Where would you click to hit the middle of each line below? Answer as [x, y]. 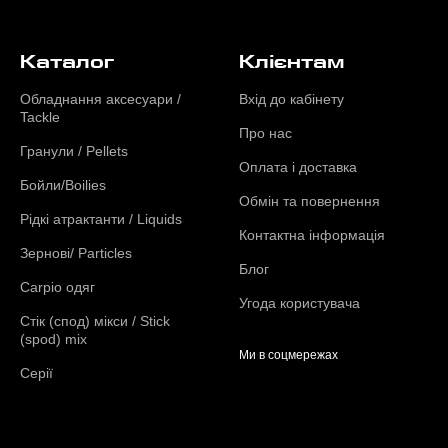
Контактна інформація [312, 235]
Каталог [67, 62]
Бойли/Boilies [63, 185]
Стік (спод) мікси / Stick [95, 321]
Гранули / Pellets [74, 151]
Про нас [265, 133]
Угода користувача [299, 303]
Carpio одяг [57, 287]
